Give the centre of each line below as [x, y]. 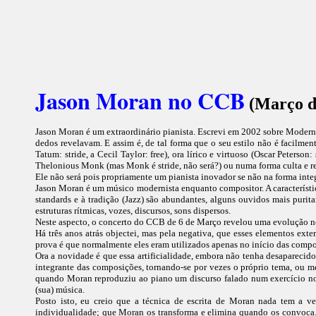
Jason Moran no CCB [140, 101]
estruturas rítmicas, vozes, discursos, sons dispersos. [133, 211]
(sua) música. [60, 290]
